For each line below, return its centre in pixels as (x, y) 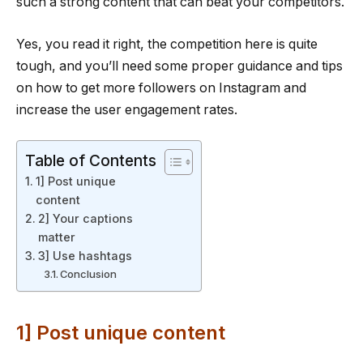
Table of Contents (91, 161)
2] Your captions (85, 219)
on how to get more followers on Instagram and (161, 88)
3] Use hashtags (85, 256)
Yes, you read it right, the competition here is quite (167, 44)
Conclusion (89, 274)
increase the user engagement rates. (127, 109)
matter (56, 237)
